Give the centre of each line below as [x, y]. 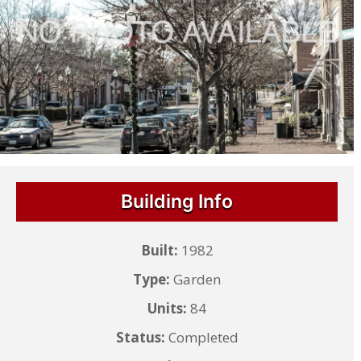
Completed [201, 337]
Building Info [177, 201]
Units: [168, 308]
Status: [140, 337]
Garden [196, 279]
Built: [159, 250]
